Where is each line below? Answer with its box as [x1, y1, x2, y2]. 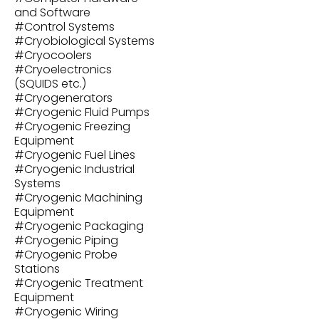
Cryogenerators [24, 90, 113, 106]
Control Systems [24, 19, 115, 35]
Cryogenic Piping [24, 232, 118, 249]
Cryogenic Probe [24, 246, 117, 263]
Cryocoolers [24, 47, 92, 63]
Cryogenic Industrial [24, 161, 135, 177]
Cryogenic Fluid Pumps [24, 104, 150, 120]
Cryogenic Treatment [24, 275, 143, 291]
